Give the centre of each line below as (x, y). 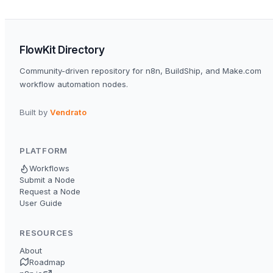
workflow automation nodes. (74, 84)
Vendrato (68, 112)
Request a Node (50, 192)
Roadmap (47, 262)
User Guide (41, 203)
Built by (35, 112)
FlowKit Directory (62, 50)
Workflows (49, 168)
